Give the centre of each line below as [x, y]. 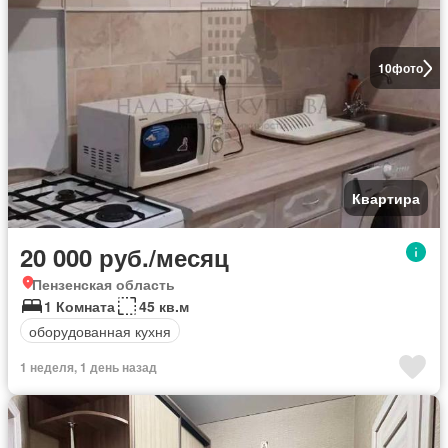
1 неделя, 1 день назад [88, 367]
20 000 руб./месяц [124, 257]
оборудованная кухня [100, 330]
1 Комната [79, 306]
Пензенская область [103, 284]
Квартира [386, 198]
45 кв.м [164, 306]
